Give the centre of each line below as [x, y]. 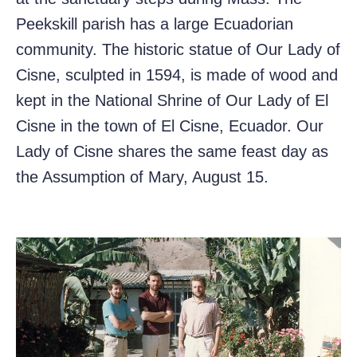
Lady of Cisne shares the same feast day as [172, 152]
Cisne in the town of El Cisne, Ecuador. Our [170, 126]
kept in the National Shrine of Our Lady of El [172, 101]
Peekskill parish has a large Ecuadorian [155, 24]
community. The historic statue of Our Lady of [178, 50]
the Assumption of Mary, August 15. [142, 177]
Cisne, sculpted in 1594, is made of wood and [177, 75]
